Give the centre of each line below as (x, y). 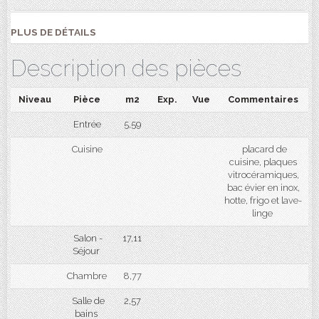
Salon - (87, 238)
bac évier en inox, (263, 188)
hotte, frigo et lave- (263, 200)
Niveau (35, 99)
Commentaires (263, 99)
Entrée (87, 124)
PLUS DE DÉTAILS (53, 32)
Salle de (87, 301)
